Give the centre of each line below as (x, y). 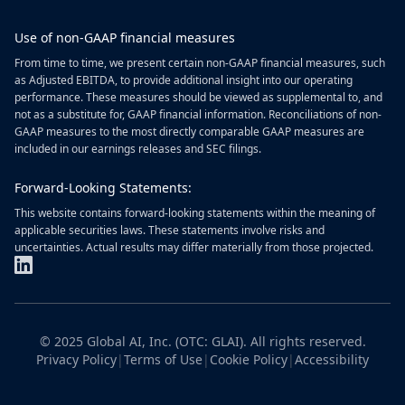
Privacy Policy (76, 359)
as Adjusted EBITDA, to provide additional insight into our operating (184, 80)
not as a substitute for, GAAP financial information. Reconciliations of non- (198, 114)
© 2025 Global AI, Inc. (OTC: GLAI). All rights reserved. (202, 341)
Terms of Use (163, 359)
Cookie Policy (249, 359)
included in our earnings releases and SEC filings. (138, 149)
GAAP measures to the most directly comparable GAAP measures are (189, 132)
